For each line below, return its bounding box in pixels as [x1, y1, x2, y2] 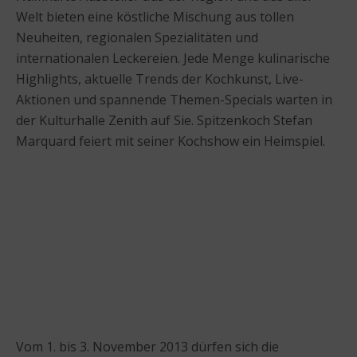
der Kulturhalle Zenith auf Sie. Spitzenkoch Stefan [16, 111, 312, 129]
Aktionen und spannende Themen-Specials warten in [16, 90, 332, 108]
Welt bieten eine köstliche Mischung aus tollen [16, 7, 294, 25]
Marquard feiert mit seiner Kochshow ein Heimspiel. [16, 131, 325, 150]
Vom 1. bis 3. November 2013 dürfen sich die [16, 337, 279, 355]
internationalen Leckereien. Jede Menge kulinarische [16, 49, 330, 67]
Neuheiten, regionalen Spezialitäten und [16, 28, 258, 46]
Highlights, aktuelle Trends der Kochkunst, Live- [16, 69, 304, 88]
